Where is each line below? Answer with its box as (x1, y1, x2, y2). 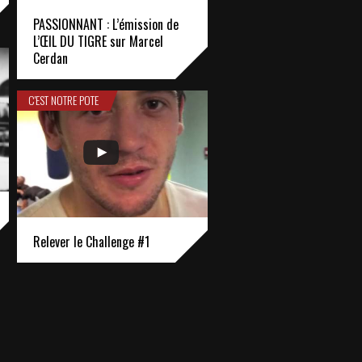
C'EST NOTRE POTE (28, 91, 99, 108)
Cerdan (33, 48, 68, 69)
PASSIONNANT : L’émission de (33, 15, 179, 35)
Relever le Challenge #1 (33, 231, 149, 251)
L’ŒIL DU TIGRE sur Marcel (33, 32, 163, 52)
